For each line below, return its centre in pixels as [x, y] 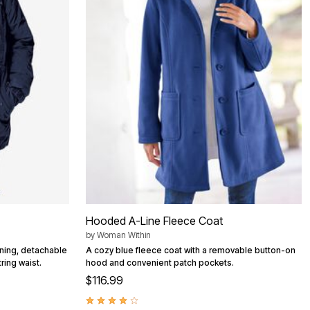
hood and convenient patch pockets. [160, 262]
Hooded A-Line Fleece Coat [154, 220]
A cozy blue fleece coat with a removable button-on [191, 250]
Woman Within [124, 235]
